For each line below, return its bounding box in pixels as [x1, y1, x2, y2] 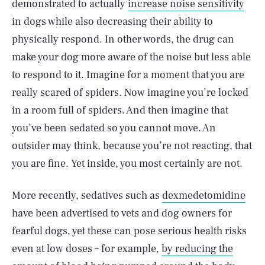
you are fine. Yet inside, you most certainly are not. [12, 157, 243, 170]
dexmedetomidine [162, 189, 245, 202]
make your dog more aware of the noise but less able [12, 50, 251, 64]
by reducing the [161, 242, 233, 256]
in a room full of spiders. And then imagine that [12, 104, 228, 117]
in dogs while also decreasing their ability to [12, 15, 213, 28]
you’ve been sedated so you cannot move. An [12, 121, 216, 135]
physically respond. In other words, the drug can [12, 33, 234, 46]
